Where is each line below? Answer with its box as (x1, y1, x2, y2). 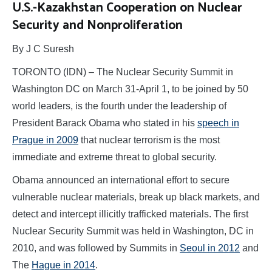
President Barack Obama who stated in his (12, 118, 197, 129)
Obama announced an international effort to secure (12, 175, 229, 186)
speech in (197, 118, 239, 129)
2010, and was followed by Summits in (12, 243, 180, 254)
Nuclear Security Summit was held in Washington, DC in (12, 226, 254, 237)
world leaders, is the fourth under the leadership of (12, 101, 226, 112)
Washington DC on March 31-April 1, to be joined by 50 (12, 84, 248, 95)
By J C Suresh (12, 44, 74, 55)
